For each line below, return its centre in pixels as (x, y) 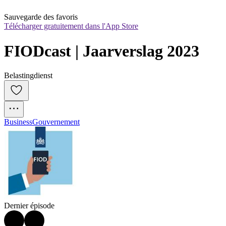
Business (18, 122)
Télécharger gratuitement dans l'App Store (71, 26)
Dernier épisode (29, 206)
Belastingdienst (28, 76)
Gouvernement (56, 122)
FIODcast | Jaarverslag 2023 (102, 51)
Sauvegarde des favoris (41, 17)
